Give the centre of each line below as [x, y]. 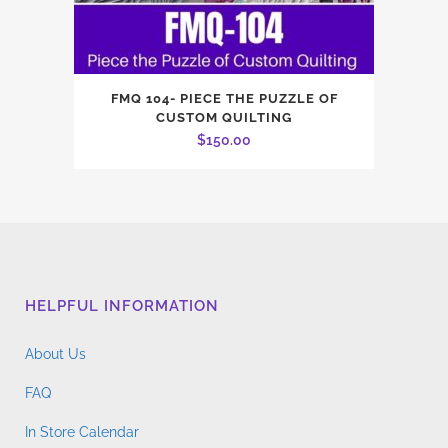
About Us [55, 353]
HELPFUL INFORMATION [122, 305]
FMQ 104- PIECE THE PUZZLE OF [224, 98]
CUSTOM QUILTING [224, 117]
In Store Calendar [82, 431]
